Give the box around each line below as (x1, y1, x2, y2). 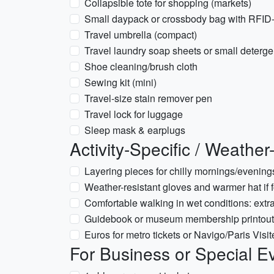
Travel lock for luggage (84, 107, 183, 121)
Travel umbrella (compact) (84, 28, 197, 42)
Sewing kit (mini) (84, 75, 157, 89)
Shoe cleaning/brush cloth (84, 59, 198, 73)
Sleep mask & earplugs (84, 123, 185, 137)
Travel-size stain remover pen (84, 91, 212, 105)
